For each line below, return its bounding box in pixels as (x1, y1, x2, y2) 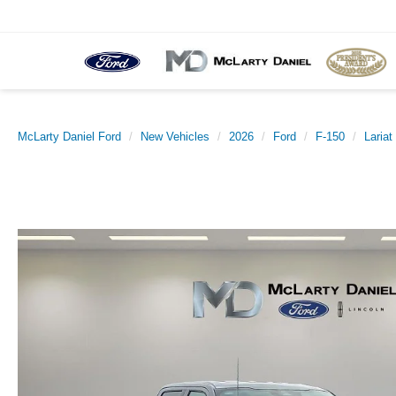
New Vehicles (141, 130, 209, 143)
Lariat (364, 130, 392, 143)
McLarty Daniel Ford (18, 130, 121, 143)
